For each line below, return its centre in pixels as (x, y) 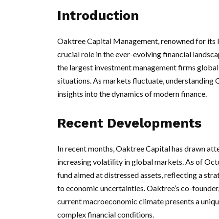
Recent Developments (129, 123)
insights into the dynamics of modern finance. (132, 94)
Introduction (98, 16)
